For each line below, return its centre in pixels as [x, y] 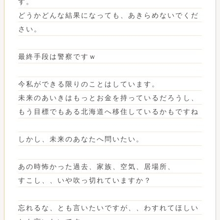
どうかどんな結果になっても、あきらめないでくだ [109, 15]
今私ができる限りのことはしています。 [89, 84]
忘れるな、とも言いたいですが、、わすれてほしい [109, 207]
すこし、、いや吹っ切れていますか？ [85, 180]
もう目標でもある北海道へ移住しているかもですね [109, 111]
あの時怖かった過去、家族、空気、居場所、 [97, 166]
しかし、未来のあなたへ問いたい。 [81, 139]
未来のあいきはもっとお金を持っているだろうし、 [109, 97]
